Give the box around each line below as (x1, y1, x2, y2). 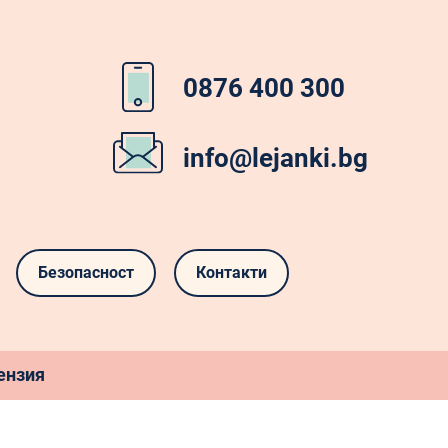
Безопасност (37, 263, 134, 282)
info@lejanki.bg (183, 142, 368, 173)
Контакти (195, 263, 267, 282)
